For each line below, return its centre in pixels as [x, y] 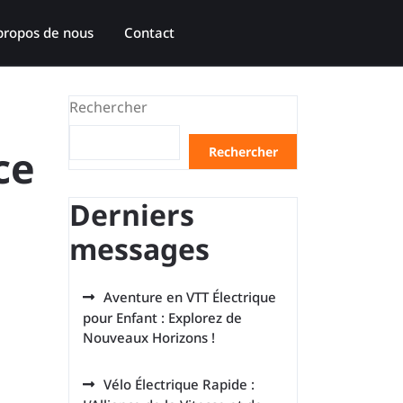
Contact [149, 32]
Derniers [132, 215]
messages [139, 249]
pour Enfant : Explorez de [162, 318]
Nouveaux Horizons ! [149, 337]
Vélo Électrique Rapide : [179, 384]
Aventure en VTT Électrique [190, 297]
